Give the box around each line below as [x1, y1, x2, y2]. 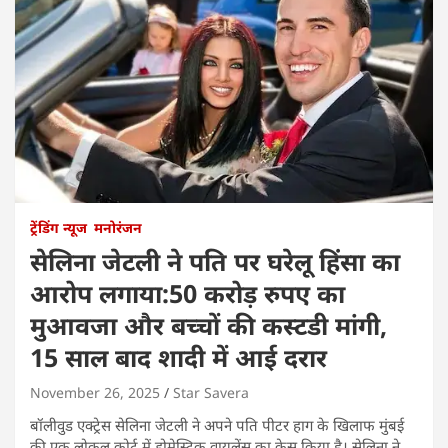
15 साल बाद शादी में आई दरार [30, 339, 327, 374]
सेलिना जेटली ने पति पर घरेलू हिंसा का [30, 243, 400, 278]
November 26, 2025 [30, 382, 160, 402]
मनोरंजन [94, 217, 142, 237]
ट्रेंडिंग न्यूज [30, 217, 87, 237]
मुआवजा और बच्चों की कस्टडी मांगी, [30, 307, 387, 342]
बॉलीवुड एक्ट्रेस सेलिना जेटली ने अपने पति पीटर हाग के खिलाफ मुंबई [30, 414, 404, 435]
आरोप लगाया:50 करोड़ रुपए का [30, 275, 345, 310]
